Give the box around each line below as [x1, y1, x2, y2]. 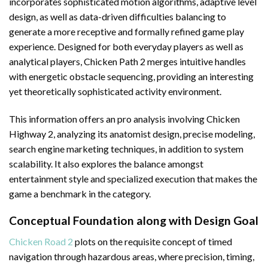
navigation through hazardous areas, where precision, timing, [9, 250, 254, 262]
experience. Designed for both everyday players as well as [9, 41, 243, 53]
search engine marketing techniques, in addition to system [9, 143, 243, 155]
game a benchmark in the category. [9, 188, 151, 200]
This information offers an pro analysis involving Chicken [9, 113, 240, 125]
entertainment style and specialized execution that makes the [9, 173, 257, 185]
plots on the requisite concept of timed [73, 235, 232, 247]
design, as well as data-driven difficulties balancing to [9, 11, 226, 23]
